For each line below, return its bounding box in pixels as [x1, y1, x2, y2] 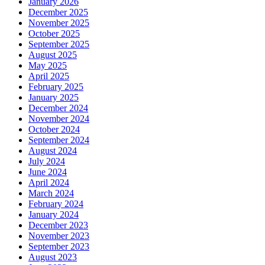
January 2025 [28, 92, 79, 102]
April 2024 [28, 177, 69, 188]
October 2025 [28, 28, 80, 38]
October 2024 [28, 124, 80, 134]
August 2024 [28, 145, 77, 156]
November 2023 [28, 230, 89, 241]
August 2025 [28, 49, 77, 60]
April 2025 [28, 70, 69, 81]
